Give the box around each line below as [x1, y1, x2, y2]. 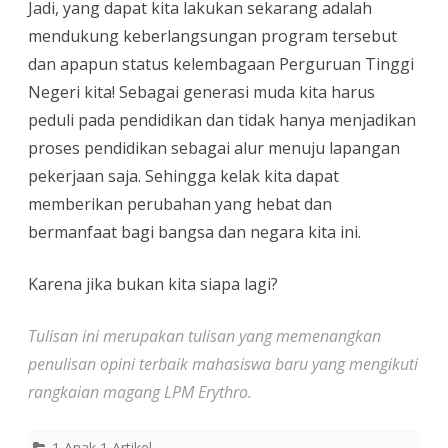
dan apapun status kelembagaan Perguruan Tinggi [28, 53, 414, 76]
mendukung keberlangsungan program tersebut [28, 25, 397, 48]
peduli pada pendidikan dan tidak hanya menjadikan [28, 109, 416, 132]
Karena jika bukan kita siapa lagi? [28, 273, 278, 296]
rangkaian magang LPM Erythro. [28, 381, 252, 404]
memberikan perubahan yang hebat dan [28, 193, 332, 216]
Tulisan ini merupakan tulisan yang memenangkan [28, 325, 381, 348]
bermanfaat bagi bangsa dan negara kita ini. [28, 221, 361, 244]
